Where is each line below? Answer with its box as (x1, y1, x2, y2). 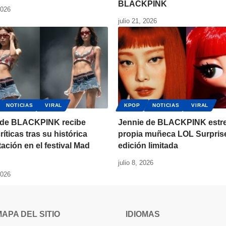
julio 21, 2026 (118, 17, 157, 25)
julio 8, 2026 (118, 159, 153, 167)
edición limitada (118, 141, 178, 150)
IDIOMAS (126, 210, 160, 219)
